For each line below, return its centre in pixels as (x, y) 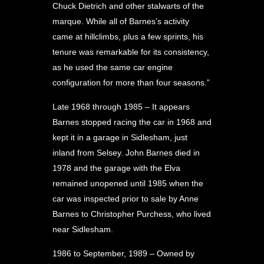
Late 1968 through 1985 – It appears (121, 107)
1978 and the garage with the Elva (116, 168)
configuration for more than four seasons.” (131, 82)
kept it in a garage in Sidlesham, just (120, 137)
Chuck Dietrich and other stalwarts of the (128, 6)
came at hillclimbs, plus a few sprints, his (128, 37)
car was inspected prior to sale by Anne (126, 199)
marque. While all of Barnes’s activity (121, 21)
